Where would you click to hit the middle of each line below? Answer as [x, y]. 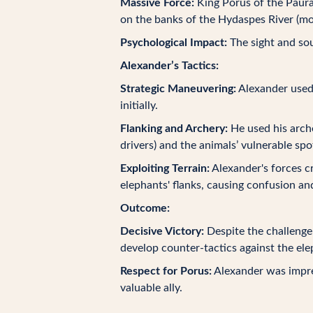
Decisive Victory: [162, 231]
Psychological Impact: [174, 43]
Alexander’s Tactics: [169, 66]
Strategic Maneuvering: [178, 89]
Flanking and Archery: [174, 129]
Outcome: [145, 208]
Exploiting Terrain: [165, 168]
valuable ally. [151, 288]
